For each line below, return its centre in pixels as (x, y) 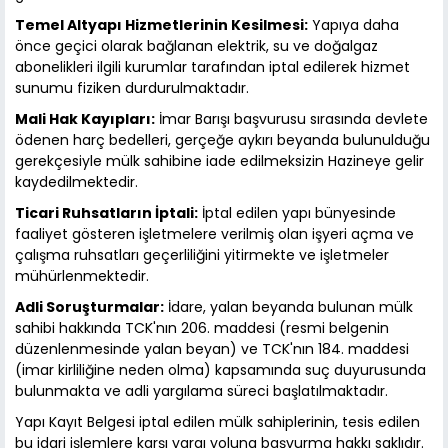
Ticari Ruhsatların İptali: (106, 213)
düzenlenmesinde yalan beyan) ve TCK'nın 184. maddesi (212, 349)
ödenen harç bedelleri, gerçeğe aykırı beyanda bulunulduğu (222, 140)
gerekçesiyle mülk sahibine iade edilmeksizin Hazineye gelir (219, 161)
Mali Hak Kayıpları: (85, 119)
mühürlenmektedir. (82, 276)
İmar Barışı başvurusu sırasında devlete (291, 119)
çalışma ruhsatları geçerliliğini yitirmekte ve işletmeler (202, 255)
